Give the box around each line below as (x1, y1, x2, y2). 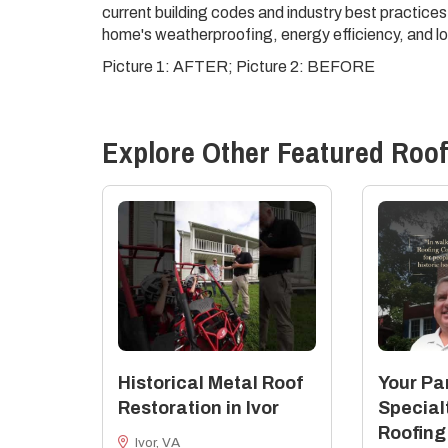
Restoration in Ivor (118, 398, 279, 418)
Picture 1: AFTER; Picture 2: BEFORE (102, 58, 375, 75)
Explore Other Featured (102, 132, 391, 172)
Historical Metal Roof (118, 373, 304, 393)
